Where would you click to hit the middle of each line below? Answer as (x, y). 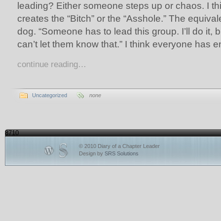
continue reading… (52, 64)
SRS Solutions (122, 153)
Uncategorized (50, 95)
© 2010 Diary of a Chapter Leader (119, 146)
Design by (92, 153)
